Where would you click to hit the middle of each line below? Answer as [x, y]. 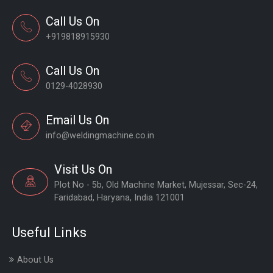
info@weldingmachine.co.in [100, 135]
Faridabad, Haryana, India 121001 [120, 197]
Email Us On [77, 120]
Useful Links [49, 232]
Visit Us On [83, 169]
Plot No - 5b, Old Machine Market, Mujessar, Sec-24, [156, 185]
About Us [35, 260]
